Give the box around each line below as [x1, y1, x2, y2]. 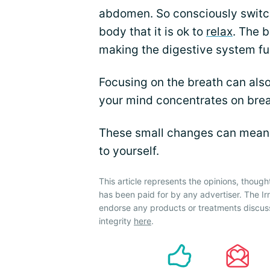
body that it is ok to [99, 25, 206, 39]
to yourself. [99, 144, 159, 158]
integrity [99, 216, 134, 226]
